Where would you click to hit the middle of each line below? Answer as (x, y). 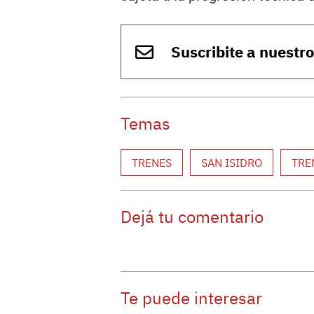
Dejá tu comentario (192, 217)
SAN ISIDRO (232, 163)
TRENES (152, 163)
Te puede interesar (191, 298)
